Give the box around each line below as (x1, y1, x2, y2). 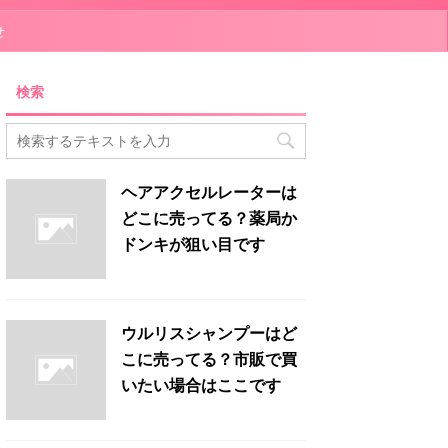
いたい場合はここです (121, 375, 281, 395)
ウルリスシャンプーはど (121, 323, 297, 343)
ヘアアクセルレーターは (121, 182, 297, 202)
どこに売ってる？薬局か (121, 208, 297, 228)
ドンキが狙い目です (121, 234, 265, 254)
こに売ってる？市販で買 (121, 349, 297, 369)
